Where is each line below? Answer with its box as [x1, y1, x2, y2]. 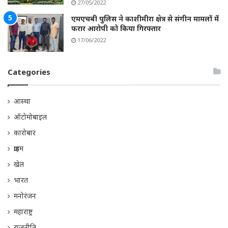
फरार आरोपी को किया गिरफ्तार [71, 23, 161, 33]
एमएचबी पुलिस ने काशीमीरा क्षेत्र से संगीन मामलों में [71, 13, 219, 23]
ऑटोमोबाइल [14, 111, 47, 122]
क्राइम [14, 143, 23, 153]
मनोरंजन [14, 190, 36, 201]
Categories [8, 66, 50, 77]
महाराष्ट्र [14, 206, 33, 216]
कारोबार [14, 127, 36, 137]
